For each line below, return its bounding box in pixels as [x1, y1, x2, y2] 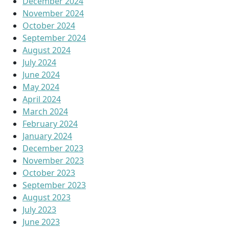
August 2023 [22, 192, 71, 203]
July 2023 [22, 204, 56, 215]
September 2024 [22, 32, 86, 43]
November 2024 [22, 8, 84, 19]
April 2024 [22, 94, 61, 105]
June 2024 [22, 69, 60, 80]
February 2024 [22, 118, 78, 129]
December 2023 [22, 143, 83, 154]
